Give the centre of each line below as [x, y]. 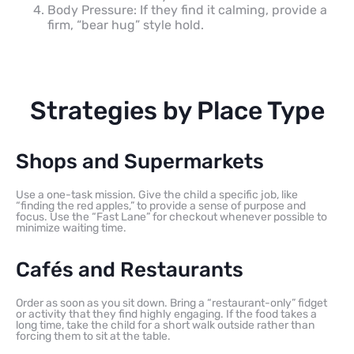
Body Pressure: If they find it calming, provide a [187, 9]
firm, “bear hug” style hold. [126, 24]
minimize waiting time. [71, 228]
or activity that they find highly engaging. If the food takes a [166, 314]
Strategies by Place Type [177, 110]
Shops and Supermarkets [140, 161]
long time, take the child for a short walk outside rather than [165, 325]
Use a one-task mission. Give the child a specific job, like [157, 194]
